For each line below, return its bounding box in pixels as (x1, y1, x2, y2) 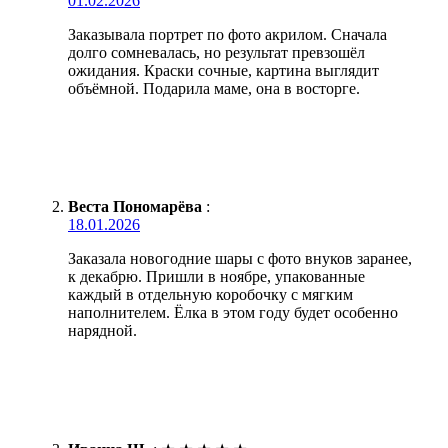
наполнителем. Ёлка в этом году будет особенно (68, 303, 398, 321)
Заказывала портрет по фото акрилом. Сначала (68, 25, 387, 43)
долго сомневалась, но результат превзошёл (68, 43, 365, 61)
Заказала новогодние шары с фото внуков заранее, (68, 249, 412, 267)
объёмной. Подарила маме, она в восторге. (68, 79, 360, 97)
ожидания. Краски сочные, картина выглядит (68, 61, 379, 79)
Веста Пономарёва (68, 197, 202, 215)
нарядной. (68, 321, 137, 339)
